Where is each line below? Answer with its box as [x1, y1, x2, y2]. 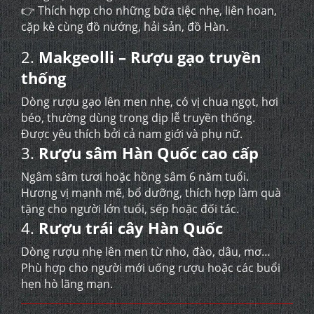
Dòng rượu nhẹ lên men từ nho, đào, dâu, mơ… [21, 244, 271, 259]
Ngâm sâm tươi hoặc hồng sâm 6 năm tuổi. [21, 169, 249, 184]
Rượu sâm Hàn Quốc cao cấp [39, 142, 259, 163]
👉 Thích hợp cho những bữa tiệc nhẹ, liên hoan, [21, 3, 277, 18]
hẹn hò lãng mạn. [21, 276, 113, 292]
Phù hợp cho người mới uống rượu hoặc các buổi [21, 260, 280, 275]
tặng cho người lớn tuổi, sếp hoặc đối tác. [21, 201, 239, 217]
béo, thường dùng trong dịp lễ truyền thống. [21, 110, 255, 125]
